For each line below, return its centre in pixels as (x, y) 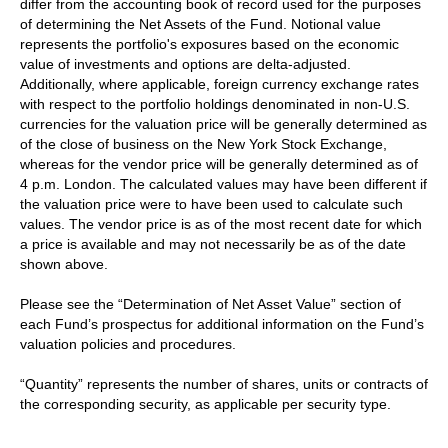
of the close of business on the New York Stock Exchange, (203, 143)
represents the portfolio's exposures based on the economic (209, 43)
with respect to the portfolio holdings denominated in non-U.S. (215, 103)
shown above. (64, 263)
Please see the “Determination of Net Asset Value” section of (210, 303)
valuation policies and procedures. (128, 343)
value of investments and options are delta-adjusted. (185, 63)
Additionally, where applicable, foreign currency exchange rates (219, 83)
